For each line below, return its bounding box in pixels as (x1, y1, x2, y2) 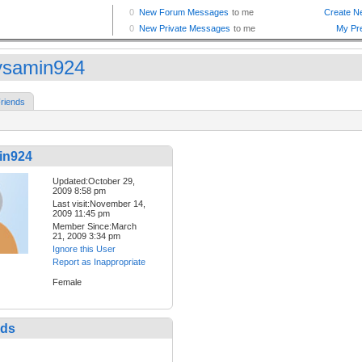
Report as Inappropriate (53, 257, 145, 267)
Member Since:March (53, 221, 137, 232)
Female (53, 277, 82, 288)
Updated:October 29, (53, 176, 135, 187)
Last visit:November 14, (53, 199, 145, 209)
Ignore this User (53, 244, 116, 255)
